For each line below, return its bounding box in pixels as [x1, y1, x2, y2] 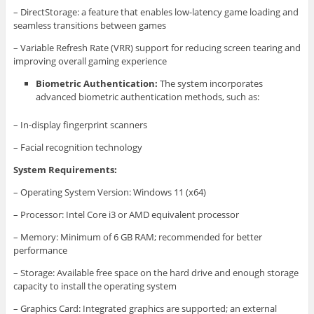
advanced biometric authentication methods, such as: [36, 90, 260, 104]
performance [13, 244, 67, 257]
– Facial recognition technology [13, 141, 142, 154]
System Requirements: [13, 163, 117, 177]
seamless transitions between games [13, 19, 166, 32]
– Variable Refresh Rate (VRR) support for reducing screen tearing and [13, 41, 301, 55]
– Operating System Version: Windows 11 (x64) [13, 186, 206, 199]
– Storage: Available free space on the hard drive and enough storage [13, 266, 299, 280]
